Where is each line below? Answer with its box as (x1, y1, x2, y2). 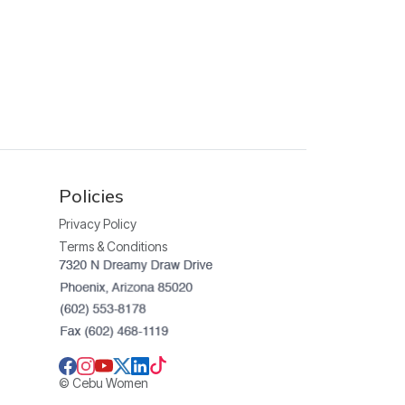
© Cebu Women (58, 375, 148, 391)
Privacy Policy (58, 215, 137, 231)
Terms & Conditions (58, 238, 167, 254)
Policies (58, 184, 124, 207)
